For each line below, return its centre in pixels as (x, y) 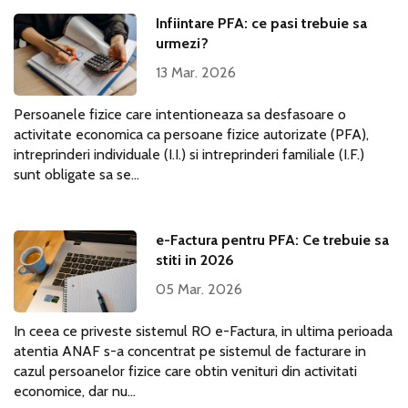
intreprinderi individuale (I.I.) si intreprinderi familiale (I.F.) (189, 154)
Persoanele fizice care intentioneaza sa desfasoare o (180, 114)
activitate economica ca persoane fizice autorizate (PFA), (191, 134)
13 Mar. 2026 (196, 72)
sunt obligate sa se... (76, 174)
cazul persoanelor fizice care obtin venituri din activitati (185, 371)
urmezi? (183, 43)
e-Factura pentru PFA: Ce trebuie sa (273, 240)
